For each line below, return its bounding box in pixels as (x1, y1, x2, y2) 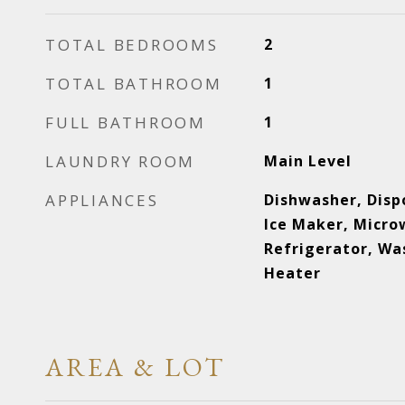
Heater (263, 263, 321, 283)
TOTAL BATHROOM (45, 73, 222, 94)
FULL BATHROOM (45, 112, 206, 133)
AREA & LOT (45, 350, 225, 384)
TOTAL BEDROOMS (45, 34, 219, 55)
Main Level (263, 151, 352, 171)
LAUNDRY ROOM (45, 151, 195, 172)
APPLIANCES (45, 190, 159, 211)
